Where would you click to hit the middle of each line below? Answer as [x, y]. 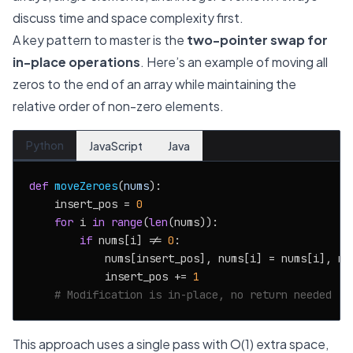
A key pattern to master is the [100, 40]
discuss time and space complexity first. [128, 18]
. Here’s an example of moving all [234, 62]
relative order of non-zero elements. [118, 106]
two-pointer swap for [257, 40]
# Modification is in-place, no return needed [193, 295]
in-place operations [76, 62]
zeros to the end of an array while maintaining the [154, 84]
